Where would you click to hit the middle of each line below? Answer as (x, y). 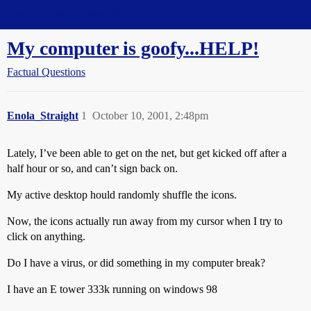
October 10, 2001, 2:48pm (150, 116)
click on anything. (46, 236)
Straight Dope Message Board (73, 14)
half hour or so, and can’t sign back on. (92, 168)
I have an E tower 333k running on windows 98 (112, 289)
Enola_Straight (43, 116)
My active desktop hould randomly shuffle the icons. (122, 195)
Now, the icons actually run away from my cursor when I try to (145, 221)
